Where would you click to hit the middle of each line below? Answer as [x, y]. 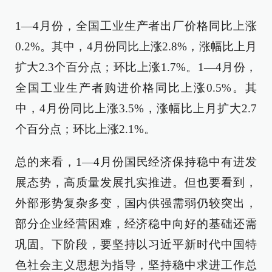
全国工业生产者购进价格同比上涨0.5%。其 [136, 88]
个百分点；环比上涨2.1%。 [85, 129]
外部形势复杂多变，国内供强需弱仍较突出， [136, 203]
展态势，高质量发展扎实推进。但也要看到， [136, 182]
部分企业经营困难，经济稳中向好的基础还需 [136, 224]
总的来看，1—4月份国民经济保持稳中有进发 [136, 162]
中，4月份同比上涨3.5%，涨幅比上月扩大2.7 [136, 108]
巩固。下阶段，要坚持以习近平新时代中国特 [136, 244]
